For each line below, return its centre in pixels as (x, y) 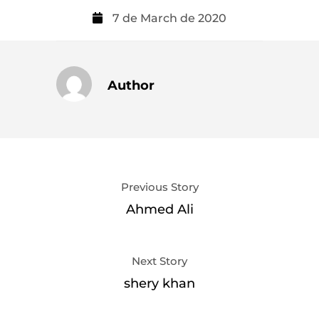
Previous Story (159, 187)
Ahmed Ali (159, 209)
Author (131, 85)
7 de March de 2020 (168, 18)
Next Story (159, 261)
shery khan (159, 283)
